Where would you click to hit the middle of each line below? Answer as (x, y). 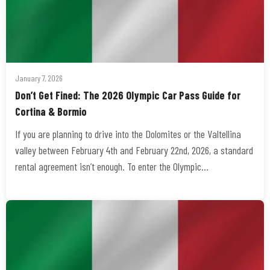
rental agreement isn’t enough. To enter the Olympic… (112, 166)
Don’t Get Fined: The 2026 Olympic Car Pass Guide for (128, 95)
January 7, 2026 (39, 78)
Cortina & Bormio (51, 111)
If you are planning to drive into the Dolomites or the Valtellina (128, 134)
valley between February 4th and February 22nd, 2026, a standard (134, 150)
